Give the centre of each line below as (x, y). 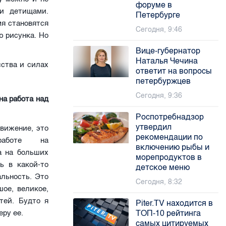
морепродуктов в (169, 157)
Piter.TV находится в (175, 203)
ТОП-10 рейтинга (168, 213)
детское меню (163, 167)
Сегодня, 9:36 (159, 96)
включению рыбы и (173, 147)
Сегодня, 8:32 (159, 182)
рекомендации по (169, 137)
